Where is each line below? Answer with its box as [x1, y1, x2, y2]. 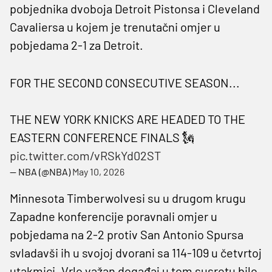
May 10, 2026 [72, 165, 124, 177]
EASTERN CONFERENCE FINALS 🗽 [10, 129, 194, 144]
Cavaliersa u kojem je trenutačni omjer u [10, 19, 220, 34]
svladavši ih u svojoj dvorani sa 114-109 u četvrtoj [10, 245, 262, 260]
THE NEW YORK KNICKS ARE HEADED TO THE [10, 111, 245, 126]
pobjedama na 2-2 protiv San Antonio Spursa [10, 226, 243, 242]
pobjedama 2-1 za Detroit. [10, 37, 143, 52]
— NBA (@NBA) [10, 165, 72, 177]
